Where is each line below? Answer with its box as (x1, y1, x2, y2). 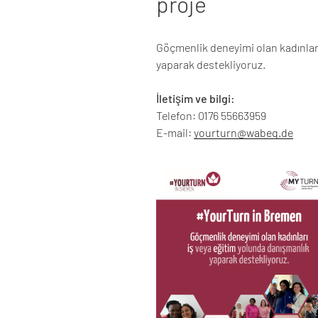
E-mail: (156, 126, 194, 140)
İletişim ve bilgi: (156, 92, 235, 106)
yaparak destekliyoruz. (156, 57, 265, 72)
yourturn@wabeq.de (194, 126, 293, 140)
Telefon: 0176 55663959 (156, 109, 266, 123)
